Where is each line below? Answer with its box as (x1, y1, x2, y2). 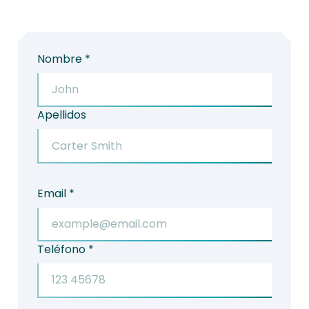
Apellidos (37, 107, 86, 123)
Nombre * (37, 51, 90, 67)
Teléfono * (37, 241, 94, 258)
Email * (37, 185, 74, 201)
